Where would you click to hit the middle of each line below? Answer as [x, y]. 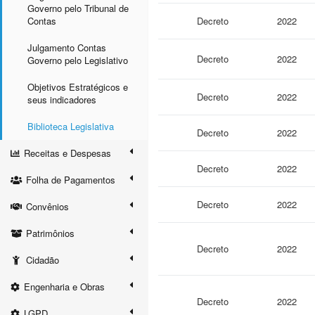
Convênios [47, 206]
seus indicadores [62, 99]
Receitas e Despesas [67, 153]
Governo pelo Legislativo [78, 60]
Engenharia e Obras [64, 286]
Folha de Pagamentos [71, 179]
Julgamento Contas [67, 47]
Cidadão [43, 259]
